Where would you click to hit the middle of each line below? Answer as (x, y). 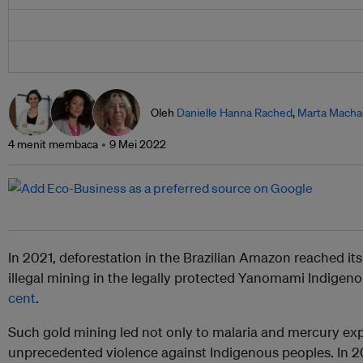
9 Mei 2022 (138, 145)
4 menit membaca (53, 145)
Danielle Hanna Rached (235, 113)
